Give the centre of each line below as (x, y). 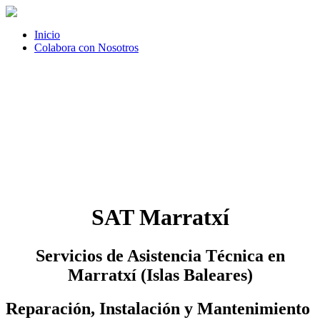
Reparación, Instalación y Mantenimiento (158, 308)
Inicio (47, 35)
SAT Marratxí (160, 217)
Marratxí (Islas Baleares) (160, 275)
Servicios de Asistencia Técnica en (160, 255)
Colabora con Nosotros (86, 47)
